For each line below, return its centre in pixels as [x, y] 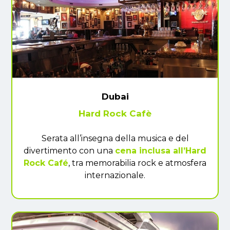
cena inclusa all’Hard [161, 150]
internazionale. [115, 175]
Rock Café [46, 163]
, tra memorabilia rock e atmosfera [137, 163]
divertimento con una [69, 150]
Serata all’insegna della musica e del [115, 138]
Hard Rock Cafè [115, 113]
